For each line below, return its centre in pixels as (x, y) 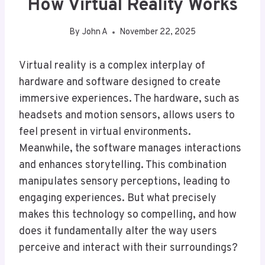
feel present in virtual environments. (105, 132)
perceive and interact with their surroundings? (128, 248)
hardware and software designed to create (120, 83)
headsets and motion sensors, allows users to (127, 116)
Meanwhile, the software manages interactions (130, 149)
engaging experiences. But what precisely (118, 199)
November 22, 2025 (157, 33)
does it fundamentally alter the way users (118, 232)
